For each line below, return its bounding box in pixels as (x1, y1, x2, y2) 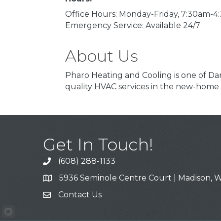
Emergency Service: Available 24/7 (65, 21, 200, 30)
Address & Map (42, 175, 101, 184)
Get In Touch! (43, 134, 153, 155)
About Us (65, 46, 138, 66)
